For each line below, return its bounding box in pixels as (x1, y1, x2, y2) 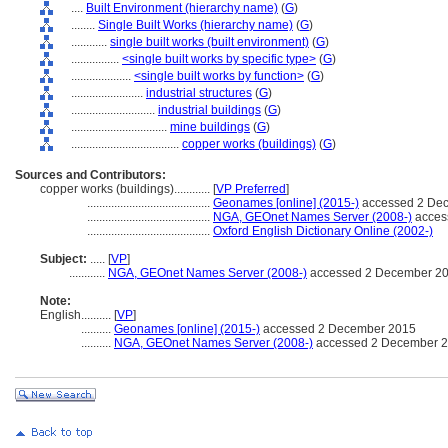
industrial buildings (158, 103, 261, 117)
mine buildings (170, 120, 250, 134)
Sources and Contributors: (15, 168, 166, 182)
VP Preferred (216, 182, 286, 196)
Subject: (40, 252, 87, 266)
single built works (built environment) (110, 35, 309, 49)
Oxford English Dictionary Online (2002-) (213, 224, 433, 238)
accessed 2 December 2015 (260, 322, 416, 336)
